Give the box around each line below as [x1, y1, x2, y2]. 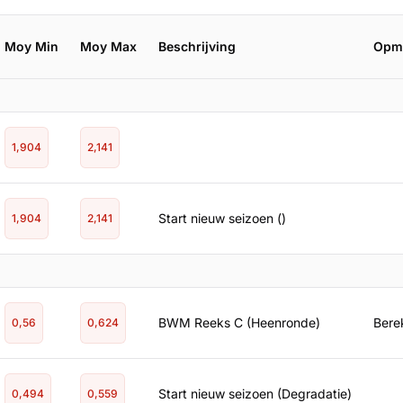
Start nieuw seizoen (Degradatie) [158, 386, 352, 401]
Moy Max [80, 39, 137, 54]
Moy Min [4, 39, 58, 54]
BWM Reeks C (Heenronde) [158, 315, 320, 330]
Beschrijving [158, 39, 236, 54]
